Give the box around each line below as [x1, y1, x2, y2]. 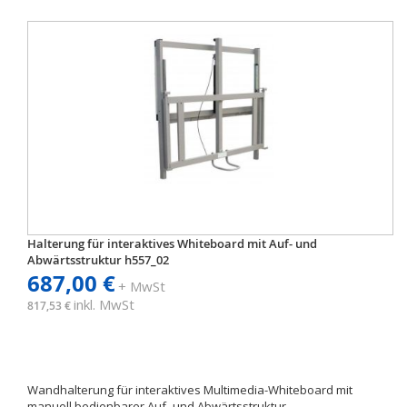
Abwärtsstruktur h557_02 [27, 252, 169, 268]
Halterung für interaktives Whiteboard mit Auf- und [27, 235, 317, 252]
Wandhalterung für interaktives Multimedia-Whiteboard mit [27, 382, 352, 398]
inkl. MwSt [74, 295, 134, 313]
